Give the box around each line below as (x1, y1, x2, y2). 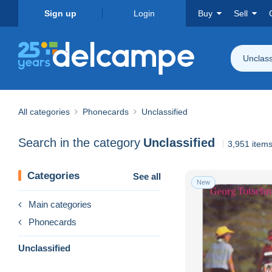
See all (133, 171, 161, 182)
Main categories (29, 199, 92, 209)
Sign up (44, 8, 76, 18)
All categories (18, 106, 70, 117)
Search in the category (18, 136, 140, 150)
